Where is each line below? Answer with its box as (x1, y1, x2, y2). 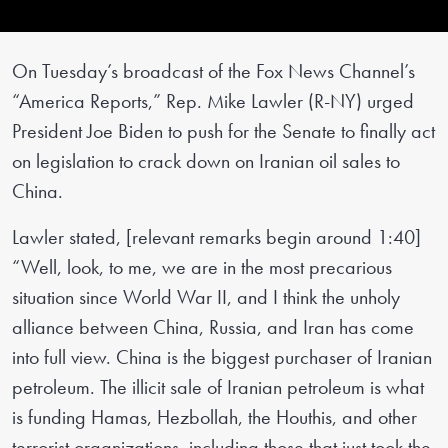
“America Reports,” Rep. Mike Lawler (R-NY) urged (12, 88, 414, 115)
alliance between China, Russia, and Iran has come (12, 314, 414, 341)
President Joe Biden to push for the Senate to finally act (12, 118, 435, 145)
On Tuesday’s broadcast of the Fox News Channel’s (12, 58, 415, 85)
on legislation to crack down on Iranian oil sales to (12, 148, 400, 175)
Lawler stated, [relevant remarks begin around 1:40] (12, 224, 421, 251)
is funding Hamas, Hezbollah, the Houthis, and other (12, 404, 417, 431)
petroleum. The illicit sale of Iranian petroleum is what (12, 374, 424, 401)
